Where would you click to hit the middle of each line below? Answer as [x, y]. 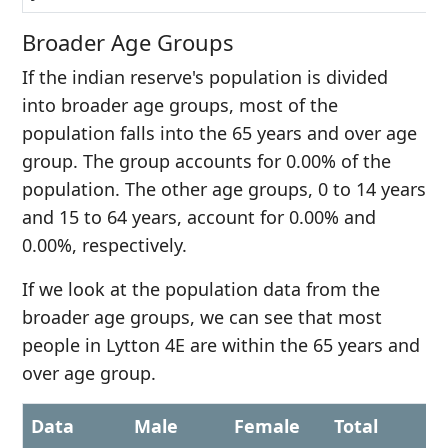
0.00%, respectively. [104, 245]
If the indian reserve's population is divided [205, 77]
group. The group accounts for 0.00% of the [206, 161]
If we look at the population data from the [201, 289]
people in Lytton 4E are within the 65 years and [221, 345]
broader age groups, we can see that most [202, 317]
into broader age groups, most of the [180, 105]
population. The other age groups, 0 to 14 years [224, 189]
